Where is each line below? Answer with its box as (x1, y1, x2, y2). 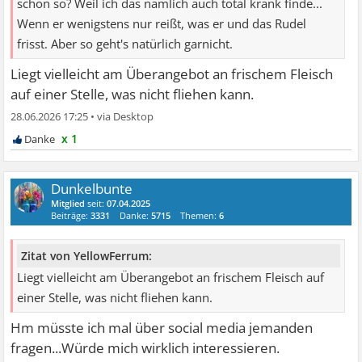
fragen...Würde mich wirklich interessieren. (11, 338, 280, 357)
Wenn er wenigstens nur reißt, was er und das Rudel (17, 15, 307, 33)
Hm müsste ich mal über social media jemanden (11, 318, 314, 337)
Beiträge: (51, 209, 91, 222)
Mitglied (51, 197, 86, 210)
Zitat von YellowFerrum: (21, 247, 153, 263)
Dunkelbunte (51, 179, 133, 199)
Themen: (180, 209, 220, 222)
